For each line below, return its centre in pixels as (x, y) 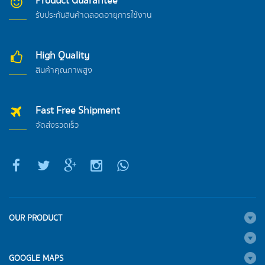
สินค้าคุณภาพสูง (64, 70)
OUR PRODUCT (35, 218)
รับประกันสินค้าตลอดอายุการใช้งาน (93, 15)
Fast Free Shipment (78, 111)
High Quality (62, 56)
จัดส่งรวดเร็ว (57, 125)
